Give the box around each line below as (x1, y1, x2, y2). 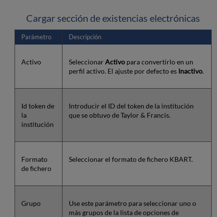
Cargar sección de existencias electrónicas (26, 12, 200, 24)
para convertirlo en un (124, 57, 193, 66)
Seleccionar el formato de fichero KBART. (68, 155, 193, 163)
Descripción (68, 33, 101, 41)
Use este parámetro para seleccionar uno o (68, 199, 196, 207)
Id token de (21, 101, 54, 110)
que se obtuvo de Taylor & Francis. (68, 110, 170, 119)
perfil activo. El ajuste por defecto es (68, 66, 178, 75)
